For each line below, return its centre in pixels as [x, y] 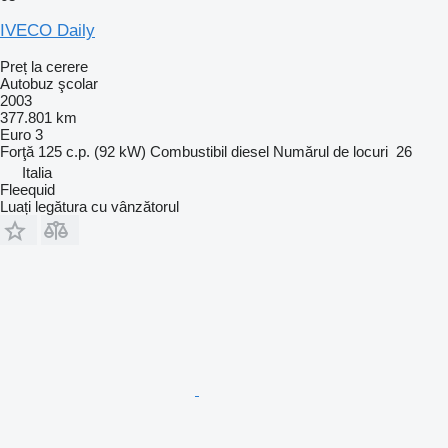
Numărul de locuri [330, 151]
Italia [37, 172]
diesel [250, 151]
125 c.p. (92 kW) [92, 151]
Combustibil [188, 151]
